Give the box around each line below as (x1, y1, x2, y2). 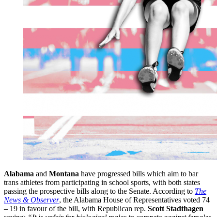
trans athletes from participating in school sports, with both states (4, 178, 200, 187)
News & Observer (4, 196, 59, 204)
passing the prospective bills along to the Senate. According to (4, 187, 195, 196)
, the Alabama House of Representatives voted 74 (59, 196, 210, 204)
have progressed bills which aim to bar (79, 170, 198, 178)
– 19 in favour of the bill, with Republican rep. (4, 204, 148, 213)
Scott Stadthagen (148, 204, 203, 213)
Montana (49, 170, 79, 178)
